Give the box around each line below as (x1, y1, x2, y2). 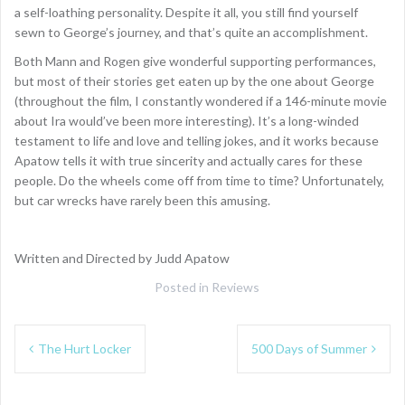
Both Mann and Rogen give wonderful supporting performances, (14, 52, 376, 69)
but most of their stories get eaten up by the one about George (14, 72, 374, 89)
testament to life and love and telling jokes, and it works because (14, 132, 379, 148)
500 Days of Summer (251, 340, 367, 356)
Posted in (155, 278, 212, 295)
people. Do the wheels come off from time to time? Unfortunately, (14, 172, 384, 188)
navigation (14, 347, 110, 389)
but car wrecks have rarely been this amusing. (14, 192, 270, 208)
